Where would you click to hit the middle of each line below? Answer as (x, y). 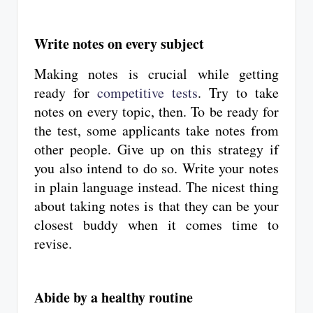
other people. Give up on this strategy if (156, 150)
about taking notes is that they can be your (156, 206)
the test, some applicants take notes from (156, 131)
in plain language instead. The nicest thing (156, 187)
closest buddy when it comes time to (156, 225)
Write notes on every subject (119, 44)
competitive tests (147, 93)
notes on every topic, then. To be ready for (156, 112)
